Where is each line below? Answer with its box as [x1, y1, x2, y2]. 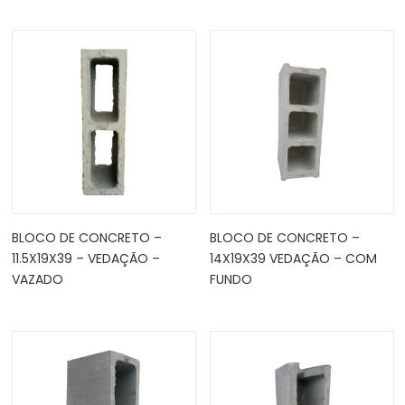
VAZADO [11, 269, 63, 288]
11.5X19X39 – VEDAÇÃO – [11, 249, 160, 268]
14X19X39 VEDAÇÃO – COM [209, 249, 377, 268]
